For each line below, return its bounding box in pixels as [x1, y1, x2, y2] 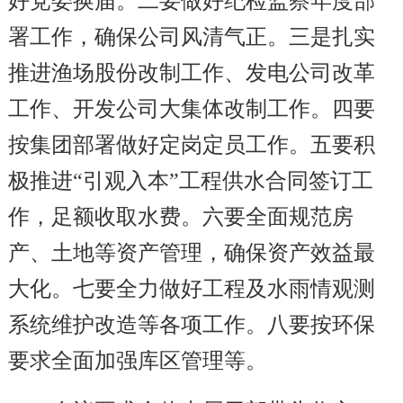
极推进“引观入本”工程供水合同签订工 [7, 169, 373, 193]
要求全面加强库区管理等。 [7, 349, 267, 372]
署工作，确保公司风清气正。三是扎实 [7, 25, 375, 49]
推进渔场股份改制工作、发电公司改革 [7, 61, 375, 85]
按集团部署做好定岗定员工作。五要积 [7, 133, 375, 157]
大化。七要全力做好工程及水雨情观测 [7, 277, 375, 300]
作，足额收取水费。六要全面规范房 [7, 205, 354, 228]
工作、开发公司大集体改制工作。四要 [7, 97, 375, 121]
